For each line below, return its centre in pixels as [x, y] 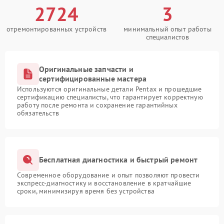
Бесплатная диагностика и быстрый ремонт [118, 160]
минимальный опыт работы [167, 29]
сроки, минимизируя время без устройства [86, 191]
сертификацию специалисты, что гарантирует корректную [110, 97]
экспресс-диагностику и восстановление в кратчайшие [104, 183]
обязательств [38, 113]
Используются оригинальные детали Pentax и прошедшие [109, 89]
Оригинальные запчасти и [86, 69]
